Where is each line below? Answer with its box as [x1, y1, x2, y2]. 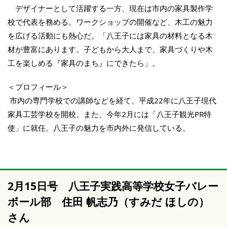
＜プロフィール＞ [8, 82, 68, 92]
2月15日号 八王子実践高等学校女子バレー [8, 178, 218, 194]
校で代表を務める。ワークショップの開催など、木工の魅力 [8, 17, 213, 27]
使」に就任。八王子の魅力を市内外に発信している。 [8, 123, 190, 133]
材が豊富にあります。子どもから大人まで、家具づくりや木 [8, 44, 213, 55]
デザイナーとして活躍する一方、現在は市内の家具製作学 [8, 3, 213, 14]
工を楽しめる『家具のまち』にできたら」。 [8, 58, 160, 68]
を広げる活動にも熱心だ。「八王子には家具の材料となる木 [8, 30, 213, 41]
